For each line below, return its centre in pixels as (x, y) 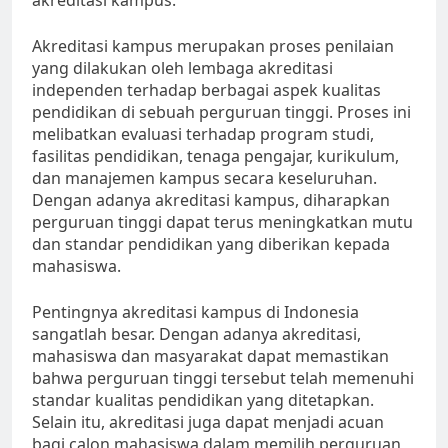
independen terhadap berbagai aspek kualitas (206, 90)
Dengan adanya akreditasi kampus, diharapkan (211, 200)
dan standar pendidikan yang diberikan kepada (211, 244)
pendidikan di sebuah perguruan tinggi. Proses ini (221, 112)
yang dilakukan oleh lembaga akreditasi (182, 68)
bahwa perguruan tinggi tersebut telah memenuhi (223, 378)
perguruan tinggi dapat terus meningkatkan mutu (222, 222)
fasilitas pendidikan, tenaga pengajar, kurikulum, (215, 156)
